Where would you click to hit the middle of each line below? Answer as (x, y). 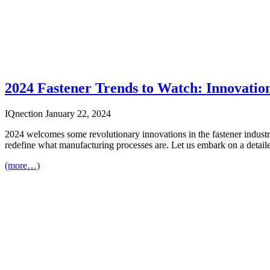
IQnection (25, 114)
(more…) (22, 166)
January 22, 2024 (78, 114)
